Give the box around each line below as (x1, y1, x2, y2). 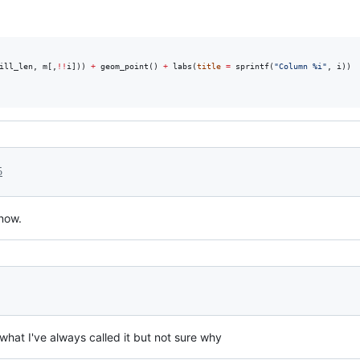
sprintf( (231, 62, 274, 71)
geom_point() (96, 62, 163, 71)
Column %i (279, 62, 322, 71)
